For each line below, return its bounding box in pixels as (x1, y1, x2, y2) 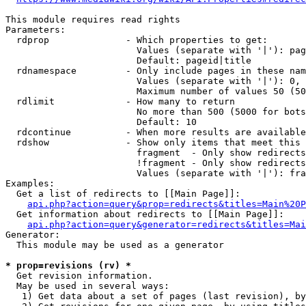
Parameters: (5, 25, 66, 35)
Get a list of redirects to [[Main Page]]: (5, 189, 240, 199)
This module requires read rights (5, 14, 180, 25)
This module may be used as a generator (5, 240, 224, 250)
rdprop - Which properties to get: (5, 35, 268, 45)
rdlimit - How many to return (5, 96, 235, 107)
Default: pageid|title (5, 55, 251, 66)
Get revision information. (5, 270, 153, 281)
